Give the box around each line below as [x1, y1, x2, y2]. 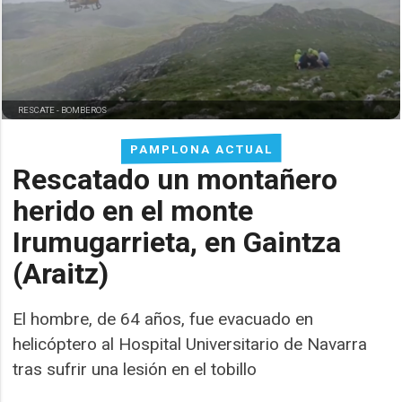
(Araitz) [13, 256, 109, 291]
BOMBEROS [61, 104, 108, 115]
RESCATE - [18, 104, 62, 115]
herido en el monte [13, 193, 254, 228]
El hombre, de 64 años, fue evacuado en [13, 308, 314, 329]
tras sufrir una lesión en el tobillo [13, 358, 258, 380]
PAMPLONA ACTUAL [129, 141, 273, 156]
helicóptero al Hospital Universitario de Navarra [13, 333, 368, 354]
